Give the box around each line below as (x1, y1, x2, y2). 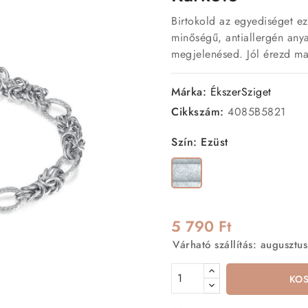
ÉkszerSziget (210, 83, 272, 100)
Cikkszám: (171, 103, 224, 120)
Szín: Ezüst (171, 133, 228, 150)
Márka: (171, 83, 206, 100)
